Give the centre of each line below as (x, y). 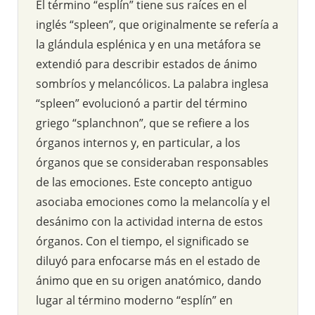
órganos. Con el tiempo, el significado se (142, 241)
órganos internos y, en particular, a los (138, 142)
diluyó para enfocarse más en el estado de (148, 261)
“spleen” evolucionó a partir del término (142, 103)
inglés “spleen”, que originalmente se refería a (157, 24)
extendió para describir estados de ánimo (147, 64)
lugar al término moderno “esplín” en (134, 300)
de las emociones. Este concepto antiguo (144, 182)
